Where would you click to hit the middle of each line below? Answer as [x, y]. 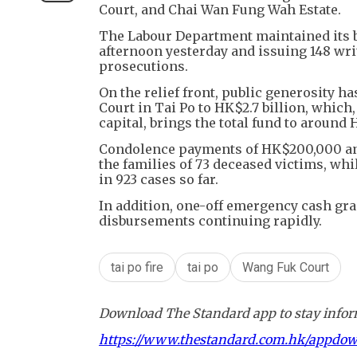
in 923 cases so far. [159, 180]
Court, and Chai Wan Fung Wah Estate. [220, 10]
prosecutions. [143, 67]
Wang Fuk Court [286, 268]
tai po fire [137, 268]
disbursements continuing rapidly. [210, 221]
